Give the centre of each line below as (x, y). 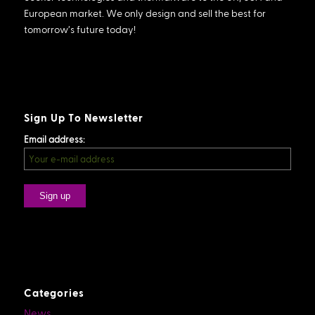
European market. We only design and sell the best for (144, 14)
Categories (54, 293)
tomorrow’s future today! (79, 30)
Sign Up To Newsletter (83, 118)
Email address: (54, 140)
